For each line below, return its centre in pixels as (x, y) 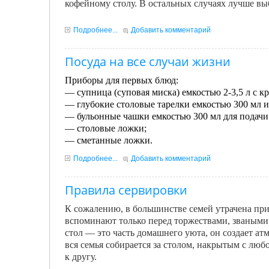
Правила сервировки (126, 190)
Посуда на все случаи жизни (148, 62)
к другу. (81, 257)
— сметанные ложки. (109, 140)
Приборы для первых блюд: (122, 80)
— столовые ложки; (106, 128)
